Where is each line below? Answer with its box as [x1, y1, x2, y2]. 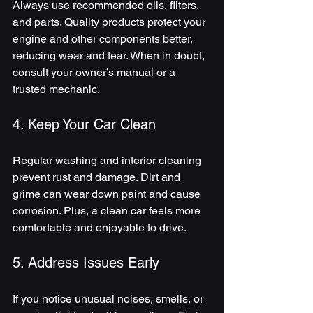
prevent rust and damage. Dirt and [13, 170, 183, 184]
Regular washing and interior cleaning [13, 153, 204, 167]
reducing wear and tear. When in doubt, [13, 48, 208, 62]
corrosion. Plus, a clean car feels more [13, 203, 203, 217]
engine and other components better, [13, 31, 196, 45]
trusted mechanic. [13, 82, 100, 96]
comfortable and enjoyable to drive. [13, 220, 187, 234]
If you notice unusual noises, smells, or [13, 291, 206, 305]
